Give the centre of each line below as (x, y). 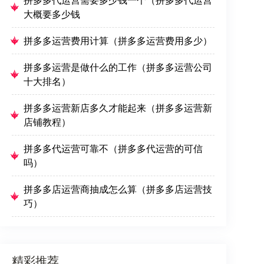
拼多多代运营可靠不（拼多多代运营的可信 (113, 148)
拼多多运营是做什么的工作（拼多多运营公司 (118, 67)
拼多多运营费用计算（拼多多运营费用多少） (118, 41)
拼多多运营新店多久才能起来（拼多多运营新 (118, 108)
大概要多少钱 (52, 14)
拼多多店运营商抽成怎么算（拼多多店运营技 (118, 189)
